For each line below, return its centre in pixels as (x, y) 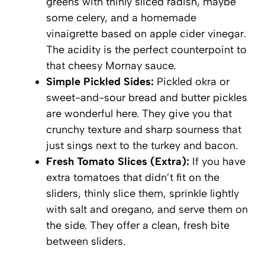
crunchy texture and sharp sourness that (144, 129)
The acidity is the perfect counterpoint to (146, 49)
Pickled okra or (192, 81)
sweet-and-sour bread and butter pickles (147, 97)
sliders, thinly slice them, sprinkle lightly (143, 193)
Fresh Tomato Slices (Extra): (118, 161)
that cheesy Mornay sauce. (111, 65)
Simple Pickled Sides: (100, 81)
